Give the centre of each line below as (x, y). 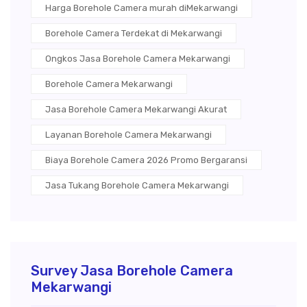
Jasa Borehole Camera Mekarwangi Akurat (136, 110)
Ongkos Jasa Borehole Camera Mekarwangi (138, 59)
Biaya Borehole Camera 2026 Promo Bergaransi (146, 160)
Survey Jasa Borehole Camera (132, 271)
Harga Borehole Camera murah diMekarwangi (142, 8)
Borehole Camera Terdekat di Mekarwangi (134, 34)
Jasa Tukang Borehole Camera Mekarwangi (137, 186)
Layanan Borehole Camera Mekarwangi (128, 135)
